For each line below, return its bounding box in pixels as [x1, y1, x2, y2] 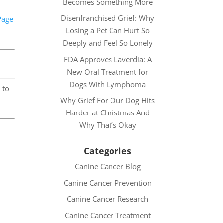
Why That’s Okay [79, 120, 136, 130]
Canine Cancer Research [67, 194, 149, 204]
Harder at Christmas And [65, 108, 150, 117]
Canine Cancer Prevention [63, 177, 152, 188]
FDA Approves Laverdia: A [63, 54, 152, 64]
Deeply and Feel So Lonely [62, 38, 153, 48]
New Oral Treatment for [67, 66, 149, 77]
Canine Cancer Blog [74, 161, 141, 171]
